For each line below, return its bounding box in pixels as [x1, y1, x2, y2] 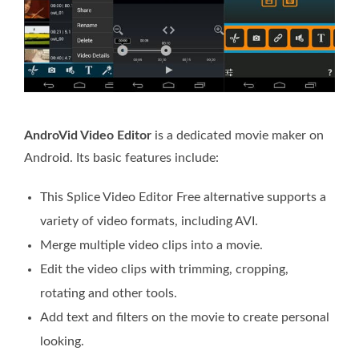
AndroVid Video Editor [24, 128, 151, 142]
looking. [40, 334, 84, 348]
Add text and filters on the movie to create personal [40, 310, 329, 324]
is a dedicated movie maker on [151, 128, 324, 142]
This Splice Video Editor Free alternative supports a [40, 190, 326, 204]
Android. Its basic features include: [24, 151, 219, 164]
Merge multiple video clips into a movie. [40, 238, 263, 252]
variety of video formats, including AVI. [40, 214, 258, 228]
